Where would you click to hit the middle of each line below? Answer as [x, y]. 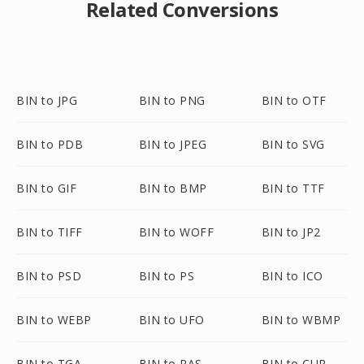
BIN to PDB [50, 144]
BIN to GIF [46, 188]
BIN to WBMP [301, 320]
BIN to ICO [292, 276]
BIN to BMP [173, 188]
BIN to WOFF [176, 232]
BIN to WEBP [54, 320]
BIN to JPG [47, 100]
